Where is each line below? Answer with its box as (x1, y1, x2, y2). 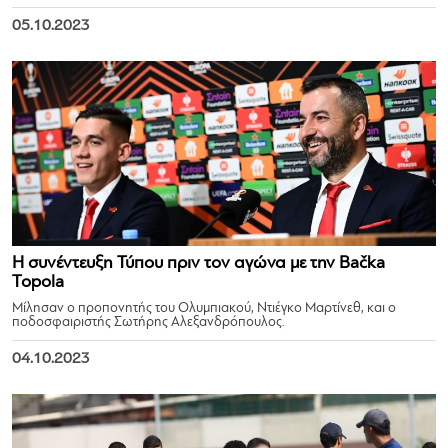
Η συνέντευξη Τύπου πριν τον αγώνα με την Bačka (12, 254, 385, 273)
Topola (12, 273, 64, 292)
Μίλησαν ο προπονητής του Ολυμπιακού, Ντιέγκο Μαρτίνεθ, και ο (12, 301, 396, 316)
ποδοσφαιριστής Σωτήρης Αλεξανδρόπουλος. (12, 315, 285, 330)
